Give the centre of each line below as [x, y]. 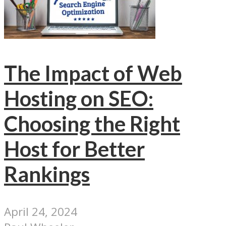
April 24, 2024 [41, 212]
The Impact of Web [93, 73]
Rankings [47, 174]
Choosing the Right [92, 123]
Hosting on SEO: [79, 98]
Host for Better [74, 149]
